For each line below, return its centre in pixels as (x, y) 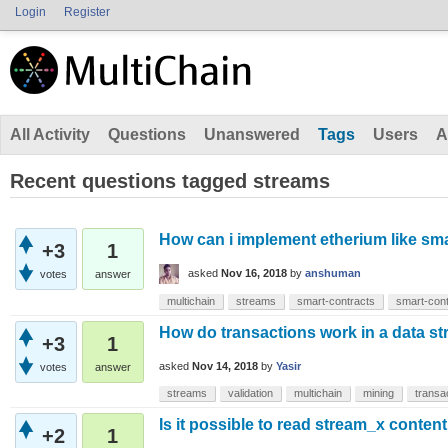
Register (87, 12)
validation (250, 392)
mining (378, 392)
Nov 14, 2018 (225, 366)
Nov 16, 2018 (254, 273)
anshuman (333, 273)
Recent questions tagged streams (170, 181)
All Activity (50, 134)
